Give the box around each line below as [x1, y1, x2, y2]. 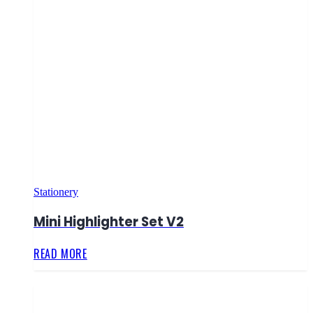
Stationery [34, 186, 78, 198]
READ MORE [34, 245, 87, 262]
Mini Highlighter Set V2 [34, 212, 184, 231]
